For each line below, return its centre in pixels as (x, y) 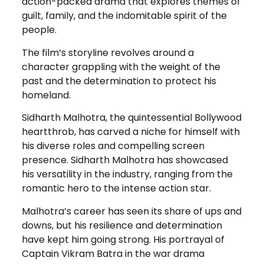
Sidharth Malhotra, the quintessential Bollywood (131, 118)
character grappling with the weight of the (121, 67)
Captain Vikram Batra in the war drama (113, 253)
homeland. (46, 95)
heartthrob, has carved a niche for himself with (131, 132)
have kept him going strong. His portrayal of (123, 239)
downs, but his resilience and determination (122, 225)
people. (39, 30)
